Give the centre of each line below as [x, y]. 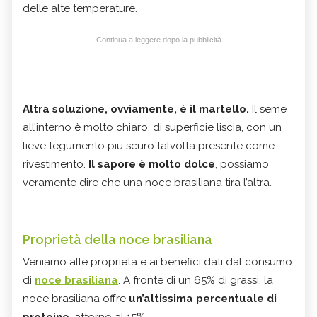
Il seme [268, 109]
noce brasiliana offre [76, 298]
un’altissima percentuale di [203, 298]
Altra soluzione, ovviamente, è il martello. [136, 109]
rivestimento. [56, 164]
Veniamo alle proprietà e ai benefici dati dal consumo [157, 261]
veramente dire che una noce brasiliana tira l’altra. [147, 182]
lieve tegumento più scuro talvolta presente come [149, 145]
